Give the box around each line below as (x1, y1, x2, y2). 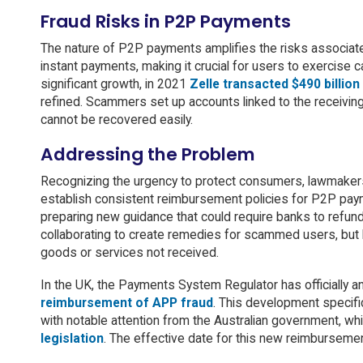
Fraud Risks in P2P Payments (40, 8, 291, 34)
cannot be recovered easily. (40, 111, 193, 127)
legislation (40, 330, 104, 346)
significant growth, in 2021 (40, 75, 190, 92)
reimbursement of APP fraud (40, 294, 213, 310)
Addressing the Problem (40, 141, 255, 167)
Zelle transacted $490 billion (189, 75, 360, 92)
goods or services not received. (40, 244, 219, 260)
